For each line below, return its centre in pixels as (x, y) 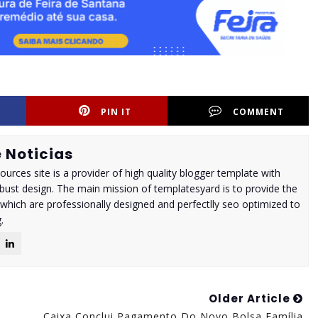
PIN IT (116, 112)
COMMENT (259, 112)
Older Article (251, 299)
